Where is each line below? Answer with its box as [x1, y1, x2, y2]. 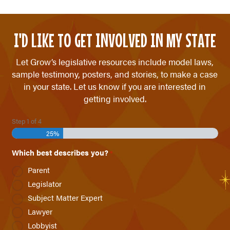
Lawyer [27, 206, 52, 217]
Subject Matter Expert [27, 192, 103, 203]
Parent [27, 164, 50, 176]
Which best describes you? [11, 147, 108, 158]
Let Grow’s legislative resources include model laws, [16, 55, 214, 68]
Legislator [27, 178, 62, 189]
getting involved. [83, 92, 146, 105]
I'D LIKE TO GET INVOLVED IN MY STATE [13, 29, 216, 51]
